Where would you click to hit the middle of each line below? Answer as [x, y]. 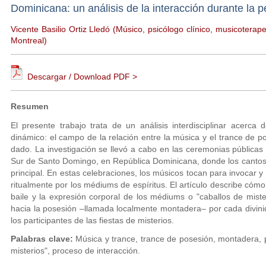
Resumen [30, 107]
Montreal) [29, 41]
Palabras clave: [42, 239]
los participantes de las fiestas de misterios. [92, 220]
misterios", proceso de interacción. [75, 251]
